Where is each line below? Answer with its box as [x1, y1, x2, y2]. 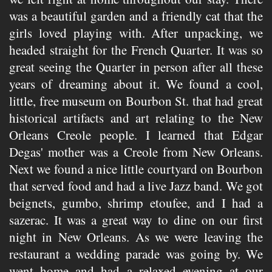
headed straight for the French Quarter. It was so [9, 41, 263, 59]
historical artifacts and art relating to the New [9, 109, 263, 127]
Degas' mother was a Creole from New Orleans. [9, 143, 263, 161]
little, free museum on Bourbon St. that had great [9, 92, 263, 110]
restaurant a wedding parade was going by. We [9, 245, 263, 263]
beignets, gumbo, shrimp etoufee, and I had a [9, 194, 263, 212]
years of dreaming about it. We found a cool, [9, 75, 263, 93]
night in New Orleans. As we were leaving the [9, 228, 263, 246]
